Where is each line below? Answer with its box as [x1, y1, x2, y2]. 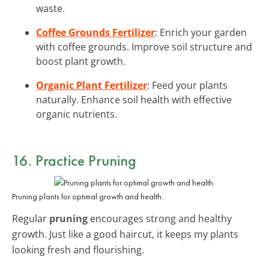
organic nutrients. [36, 107, 117, 121]
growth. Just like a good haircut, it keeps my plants [12, 227, 238, 241]
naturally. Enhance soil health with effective [36, 92, 232, 106]
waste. [36, 1, 65, 15]
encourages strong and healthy [88, 211, 232, 225]
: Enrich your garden [155, 25, 247, 39]
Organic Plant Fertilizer [36, 78, 147, 92]
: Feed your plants [147, 78, 228, 92]
